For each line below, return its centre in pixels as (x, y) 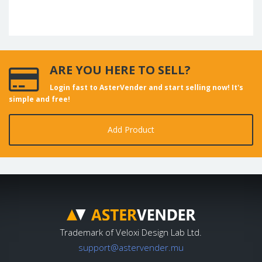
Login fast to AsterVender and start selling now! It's (146, 87)
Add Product (131, 129)
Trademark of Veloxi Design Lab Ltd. (131, 232)
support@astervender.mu (131, 247)
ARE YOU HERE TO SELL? (120, 70)
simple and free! (39, 99)
